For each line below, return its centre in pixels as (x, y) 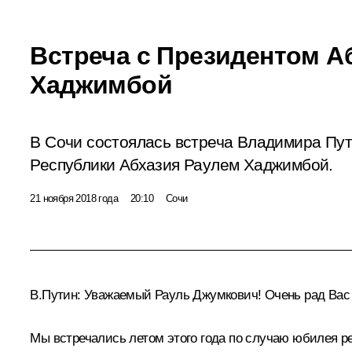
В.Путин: (55, 295)
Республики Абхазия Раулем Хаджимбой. (181, 165)
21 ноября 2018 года (74, 198)
